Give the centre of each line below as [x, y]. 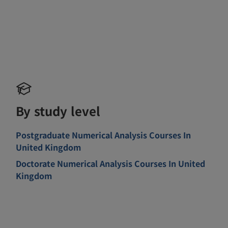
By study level [58, 110]
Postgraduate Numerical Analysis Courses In [104, 135]
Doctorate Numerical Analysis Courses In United [111, 163]
